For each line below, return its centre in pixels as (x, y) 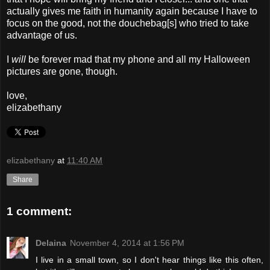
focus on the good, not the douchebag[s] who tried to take (128, 23)
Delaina (51, 243)
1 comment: (39, 212)
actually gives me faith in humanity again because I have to (132, 11)
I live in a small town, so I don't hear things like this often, (149, 259)
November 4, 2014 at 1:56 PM (127, 243)
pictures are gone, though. (62, 71)
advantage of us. (42, 35)
